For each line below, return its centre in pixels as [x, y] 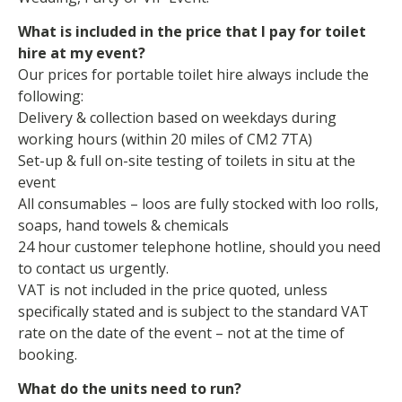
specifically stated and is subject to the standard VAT [193, 311]
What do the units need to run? [130, 389]
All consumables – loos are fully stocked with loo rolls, [198, 203]
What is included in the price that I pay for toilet [192, 31]
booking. [48, 354]
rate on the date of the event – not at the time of [181, 332]
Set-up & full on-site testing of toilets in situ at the [187, 160]
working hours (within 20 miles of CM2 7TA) [165, 139]
